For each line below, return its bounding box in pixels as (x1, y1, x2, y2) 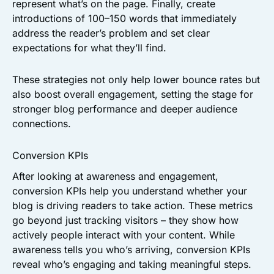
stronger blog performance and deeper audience (12, 102, 237, 115)
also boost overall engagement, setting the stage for (12, 87, 253, 100)
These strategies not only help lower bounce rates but (12, 73, 260, 86)
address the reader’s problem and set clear (12, 26, 210, 39)
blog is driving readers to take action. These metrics (12, 199, 253, 212)
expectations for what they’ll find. (12, 41, 166, 54)
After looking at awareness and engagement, (12, 169, 218, 182)
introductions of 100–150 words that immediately (12, 12, 237, 24)
